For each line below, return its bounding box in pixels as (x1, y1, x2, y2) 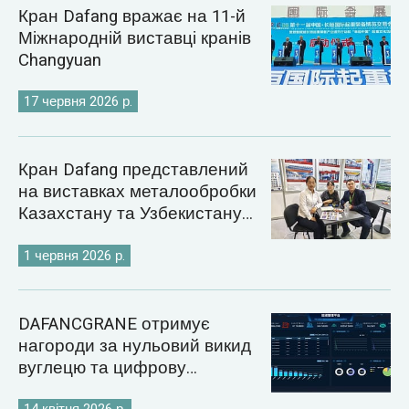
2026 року (17, 223, 96, 249)
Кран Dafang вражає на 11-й (17, 3, 246, 29)
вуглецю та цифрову (17, 355, 186, 382)
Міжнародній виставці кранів (17, 25, 251, 51)
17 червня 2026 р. (24, 90, 133, 111)
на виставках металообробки (17, 179, 257, 205)
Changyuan (17, 47, 101, 73)
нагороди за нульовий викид (17, 333, 251, 360)
